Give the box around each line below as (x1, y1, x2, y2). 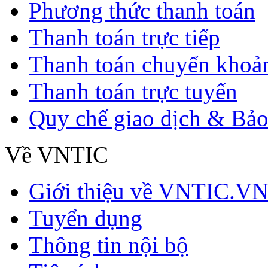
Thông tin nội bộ (29, 232, 188, 258)
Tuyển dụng (29, 205, 142, 232)
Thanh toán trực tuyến (29, 78, 237, 105)
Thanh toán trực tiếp (29, 25, 220, 51)
